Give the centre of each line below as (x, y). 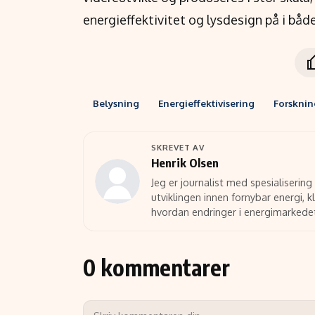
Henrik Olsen (185, 163)
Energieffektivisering (206, 103)
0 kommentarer (156, 268)
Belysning (116, 103)
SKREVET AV (178, 148)
